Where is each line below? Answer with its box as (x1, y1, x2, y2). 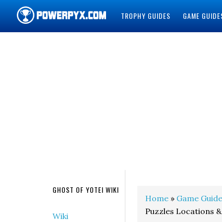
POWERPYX (16, 35, 71, 53)
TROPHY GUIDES (120, 10, 170, 21)
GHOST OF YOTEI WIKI (53, 184, 119, 195)
